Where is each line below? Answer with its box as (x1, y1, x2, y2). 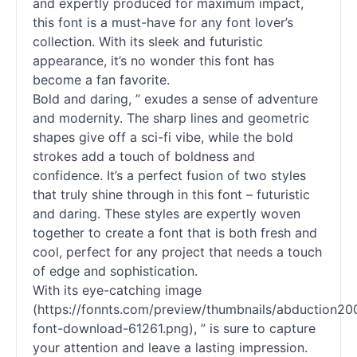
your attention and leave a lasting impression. (33, 339, 308, 355)
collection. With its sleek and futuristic (33, 33, 263, 49)
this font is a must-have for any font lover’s (33, 14, 293, 30)
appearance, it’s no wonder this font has (33, 53, 274, 69)
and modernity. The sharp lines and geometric (33, 110, 309, 126)
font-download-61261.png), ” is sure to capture (33, 320, 316, 336)
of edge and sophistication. (33, 263, 198, 279)
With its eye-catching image (33, 282, 202, 298)
